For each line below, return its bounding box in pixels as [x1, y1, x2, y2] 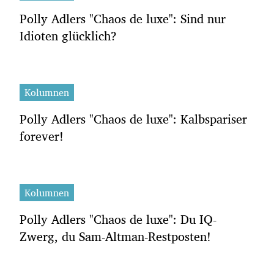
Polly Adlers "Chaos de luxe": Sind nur [20, 8, 226, 29]
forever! [20, 125, 64, 146]
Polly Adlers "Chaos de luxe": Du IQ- [20, 209, 217, 229]
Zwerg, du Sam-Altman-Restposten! [20, 226, 211, 246]
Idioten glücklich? [20, 25, 117, 46]
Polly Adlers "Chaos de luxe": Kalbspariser [20, 108, 247, 129]
